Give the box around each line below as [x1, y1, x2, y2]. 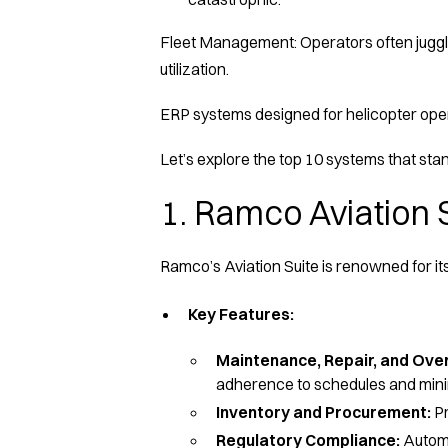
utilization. [160, 58, 229, 79]
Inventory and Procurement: [216, 401, 431, 422]
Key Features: [188, 303, 294, 324]
